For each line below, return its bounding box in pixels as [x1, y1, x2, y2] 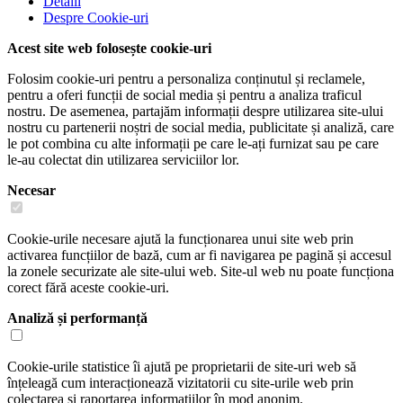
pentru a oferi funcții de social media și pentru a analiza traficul [7, 87, 362, 103]
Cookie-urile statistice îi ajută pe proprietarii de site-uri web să [7, 359, 356, 375]
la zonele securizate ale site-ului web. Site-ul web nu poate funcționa [7, 264, 394, 280]
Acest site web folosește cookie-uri [7, 40, 211, 57]
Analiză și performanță [7, 310, 148, 327]
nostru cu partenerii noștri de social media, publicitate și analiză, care [7, 120, 394, 136]
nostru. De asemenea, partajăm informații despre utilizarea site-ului [7, 103, 383, 120]
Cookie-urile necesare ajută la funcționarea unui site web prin [7, 231, 354, 247]
